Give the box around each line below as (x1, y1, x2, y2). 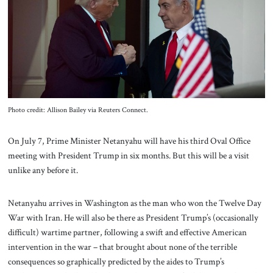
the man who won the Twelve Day (138, 197, 261, 210)
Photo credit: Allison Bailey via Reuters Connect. (7, 105, 148, 115)
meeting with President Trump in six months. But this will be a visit (7, 149, 249, 162)
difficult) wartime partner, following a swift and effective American (7, 226, 247, 239)
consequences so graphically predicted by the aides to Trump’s (7, 255, 224, 268)
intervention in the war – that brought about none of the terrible (7, 241, 237, 253)
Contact (121, 33, 152, 45)
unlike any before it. (7, 164, 82, 177)
